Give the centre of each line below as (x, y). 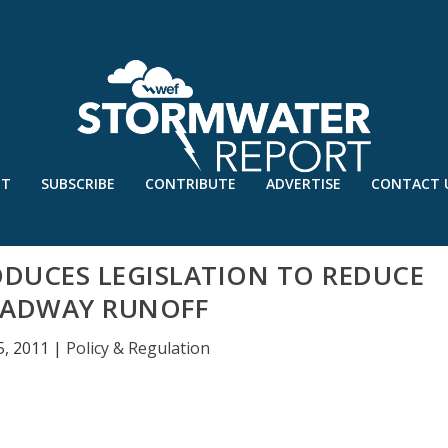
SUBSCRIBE (77, 183)
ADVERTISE (303, 183)
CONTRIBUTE (190, 183)
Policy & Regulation (137, 348)
